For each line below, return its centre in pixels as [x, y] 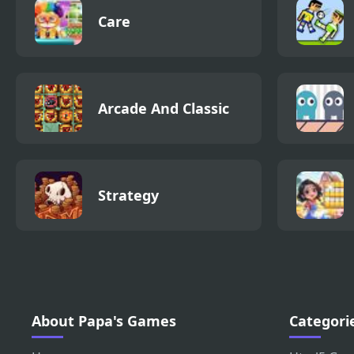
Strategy [128, 196]
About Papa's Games [104, 321]
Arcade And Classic [164, 109]
